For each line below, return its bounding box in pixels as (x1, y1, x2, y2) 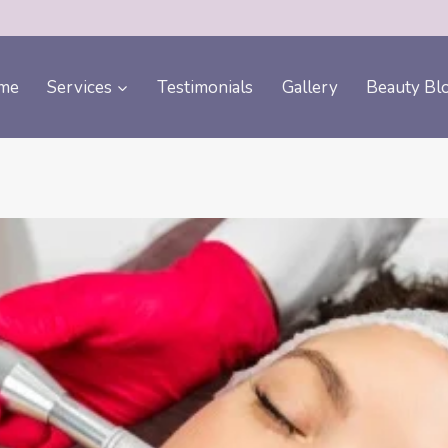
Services (46, 75, 112, 99)
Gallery (281, 75, 338, 99)
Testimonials (157, 75, 254, 99)
